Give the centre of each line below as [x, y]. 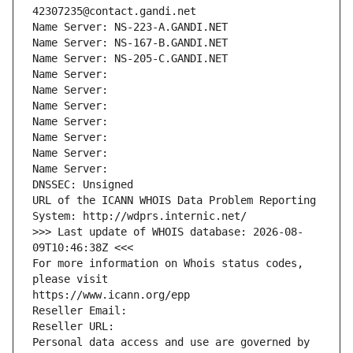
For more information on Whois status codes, [168, 264]
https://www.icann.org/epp [111, 295]
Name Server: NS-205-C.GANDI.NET [130, 59]
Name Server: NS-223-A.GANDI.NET [130, 27]
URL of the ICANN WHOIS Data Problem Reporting [174, 201]
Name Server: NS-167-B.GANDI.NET [130, 43]
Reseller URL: [76, 327]
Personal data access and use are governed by [171, 342]
